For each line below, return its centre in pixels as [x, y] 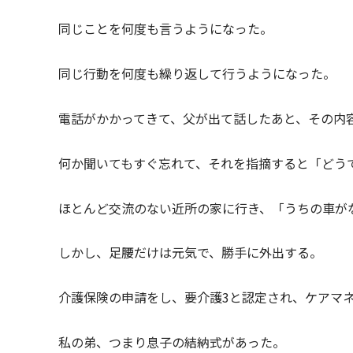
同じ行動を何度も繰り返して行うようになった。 [197, 74]
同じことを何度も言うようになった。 [165, 29]
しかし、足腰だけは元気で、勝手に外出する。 [190, 253]
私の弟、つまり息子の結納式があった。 [172, 342]
